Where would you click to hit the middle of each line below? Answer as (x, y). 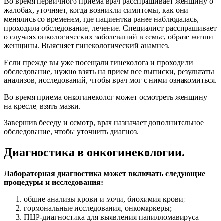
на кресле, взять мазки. (42, 106)
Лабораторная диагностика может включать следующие (105, 173)
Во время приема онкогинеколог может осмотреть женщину (106, 97)
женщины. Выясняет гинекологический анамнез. (87, 46)
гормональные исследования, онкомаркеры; (98, 208)
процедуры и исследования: (54, 182)
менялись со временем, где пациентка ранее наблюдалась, (101, 19)
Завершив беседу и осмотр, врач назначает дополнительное (104, 123)
